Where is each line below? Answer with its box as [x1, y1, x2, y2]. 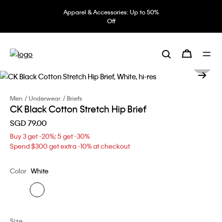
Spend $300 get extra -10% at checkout [10, 141, 130, 150]
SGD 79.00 [10, 117, 47, 128]
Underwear [29, 94, 60, 102]
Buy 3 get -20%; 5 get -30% [10, 131, 90, 140]
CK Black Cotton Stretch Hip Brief [10, 103, 147, 114]
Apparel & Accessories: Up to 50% [63, 8, 159, 16]
